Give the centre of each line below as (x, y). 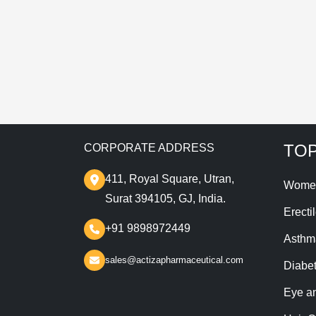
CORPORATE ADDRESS (149, 147)
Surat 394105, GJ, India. (165, 198)
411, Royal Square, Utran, (170, 178)
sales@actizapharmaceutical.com (174, 260)
